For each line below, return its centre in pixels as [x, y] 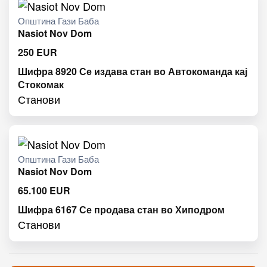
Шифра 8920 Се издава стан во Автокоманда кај [133, 72]
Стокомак [41, 85]
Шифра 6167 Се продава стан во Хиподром [121, 210]
